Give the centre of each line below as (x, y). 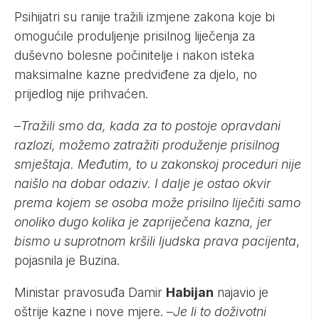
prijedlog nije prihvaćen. (81, 93)
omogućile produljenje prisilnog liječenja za (135, 36)
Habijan (190, 292)
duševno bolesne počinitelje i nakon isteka (134, 55)
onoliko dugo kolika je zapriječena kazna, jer (143, 221)
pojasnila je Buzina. (67, 260)
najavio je (241, 292)
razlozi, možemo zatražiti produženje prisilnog (147, 145)
